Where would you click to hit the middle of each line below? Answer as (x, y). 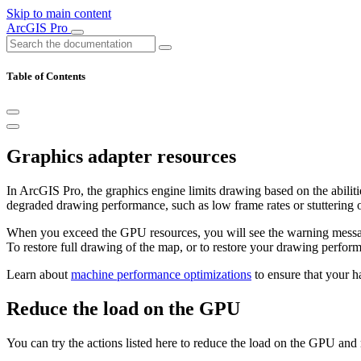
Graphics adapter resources (121, 157)
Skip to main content (59, 13)
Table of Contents (46, 77)
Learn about (39, 275)
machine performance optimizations (161, 275)
